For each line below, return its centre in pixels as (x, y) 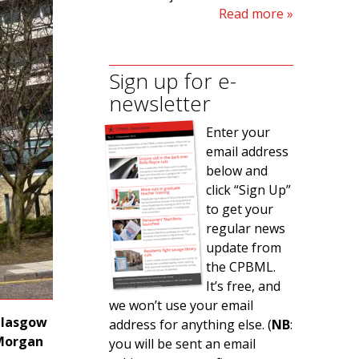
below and (237, 171)
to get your (240, 209)
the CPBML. (241, 267)
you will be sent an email (182, 344)
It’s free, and (243, 286)
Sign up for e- (173, 81)
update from (244, 248)
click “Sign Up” (248, 190)
